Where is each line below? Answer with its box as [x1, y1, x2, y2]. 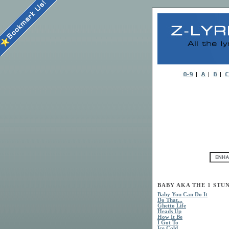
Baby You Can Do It [157, 192, 208, 198]
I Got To [157, 220, 178, 226]
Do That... [157, 197, 182, 203]
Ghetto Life [157, 203, 186, 209]
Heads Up [157, 209, 181, 215]
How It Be [157, 214, 182, 220]
